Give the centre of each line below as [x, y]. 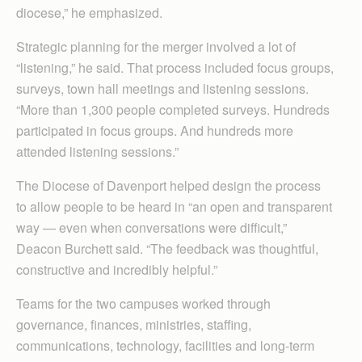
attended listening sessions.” [97, 151]
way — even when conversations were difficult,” [152, 227]
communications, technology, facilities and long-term [165, 345]
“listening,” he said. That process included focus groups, [175, 67]
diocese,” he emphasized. [89, 12]
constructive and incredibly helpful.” [117, 269]
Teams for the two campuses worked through [143, 303]
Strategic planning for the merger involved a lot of [156, 46]
